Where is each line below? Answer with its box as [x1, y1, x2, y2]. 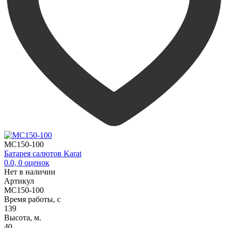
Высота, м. [4, 213, 41, 222]
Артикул [4, 176, 34, 185]
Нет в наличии [4, 167, 55, 176]
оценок [22, 158, 49, 167]
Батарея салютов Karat [4, 149, 81, 158]
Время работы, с [4, 194, 61, 204]
